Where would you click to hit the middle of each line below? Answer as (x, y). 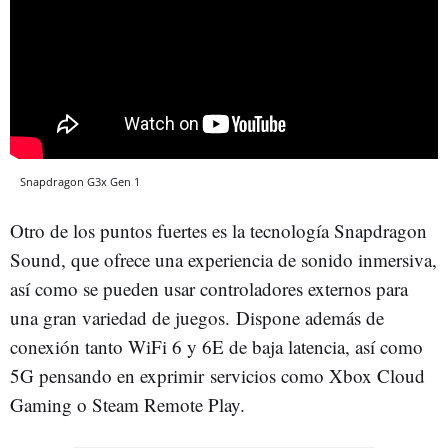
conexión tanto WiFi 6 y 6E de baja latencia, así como (216, 347)
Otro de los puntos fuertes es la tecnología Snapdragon (218, 231)
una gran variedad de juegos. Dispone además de (197, 318)
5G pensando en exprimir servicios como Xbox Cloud (217, 376)
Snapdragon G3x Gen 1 (80, 182)
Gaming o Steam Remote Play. (127, 405)
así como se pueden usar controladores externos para (209, 289)
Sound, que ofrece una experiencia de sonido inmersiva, (223, 260)
